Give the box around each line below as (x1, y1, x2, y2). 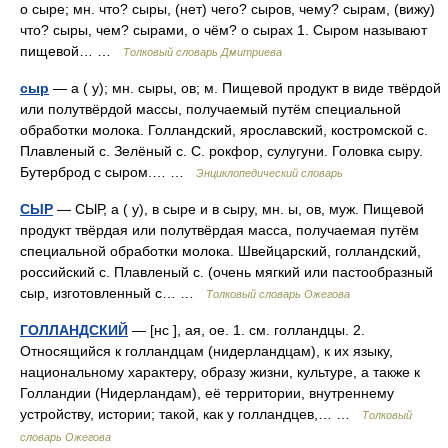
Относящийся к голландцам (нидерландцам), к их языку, (20, 343, 393, 359)
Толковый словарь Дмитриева (123, 46, 282, 58)
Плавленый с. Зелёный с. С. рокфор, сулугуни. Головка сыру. (20, 143, 423, 159)
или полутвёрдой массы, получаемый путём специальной (20, 101, 401, 117)
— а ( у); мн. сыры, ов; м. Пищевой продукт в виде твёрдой (49, 80, 441, 96)
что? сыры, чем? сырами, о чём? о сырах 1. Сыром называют (20, 22, 427, 38)
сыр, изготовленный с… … (20, 285, 206, 301)
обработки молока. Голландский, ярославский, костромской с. (20, 122, 428, 138)
